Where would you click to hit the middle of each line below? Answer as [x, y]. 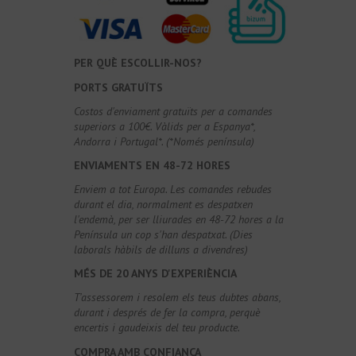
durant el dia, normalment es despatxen [164, 205]
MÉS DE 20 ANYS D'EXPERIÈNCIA [156, 274]
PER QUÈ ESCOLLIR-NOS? [138, 63]
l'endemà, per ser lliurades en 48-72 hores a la [179, 220]
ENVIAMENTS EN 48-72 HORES [153, 165]
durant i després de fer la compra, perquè [167, 313]
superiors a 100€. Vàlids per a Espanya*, [165, 126]
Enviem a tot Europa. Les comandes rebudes [173, 190]
